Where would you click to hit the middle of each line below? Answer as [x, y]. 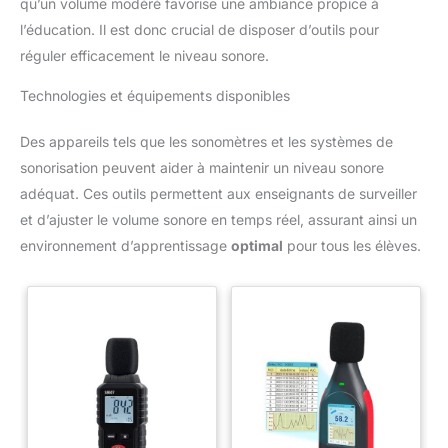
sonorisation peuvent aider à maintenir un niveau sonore [202, 167]
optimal [257, 245]
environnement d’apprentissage [125, 245]
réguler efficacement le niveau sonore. [144, 55]
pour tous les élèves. [352, 245]
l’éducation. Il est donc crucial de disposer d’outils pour [199, 29]
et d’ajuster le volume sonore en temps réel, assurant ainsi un [218, 219]
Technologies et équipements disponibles [155, 95]
